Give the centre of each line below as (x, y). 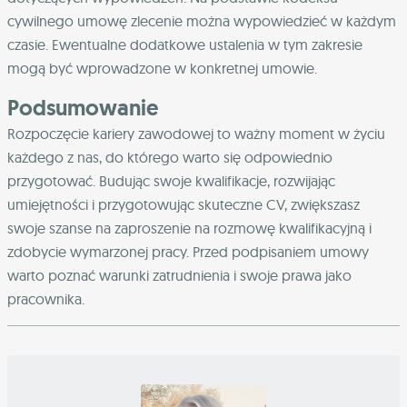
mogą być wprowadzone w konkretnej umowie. (162, 69)
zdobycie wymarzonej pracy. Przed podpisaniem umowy (188, 252)
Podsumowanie (83, 108)
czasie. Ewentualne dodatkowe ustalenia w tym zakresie (185, 45)
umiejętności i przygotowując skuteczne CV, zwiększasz (184, 205)
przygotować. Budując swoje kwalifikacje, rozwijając (171, 181)
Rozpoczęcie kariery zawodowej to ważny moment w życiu (196, 134)
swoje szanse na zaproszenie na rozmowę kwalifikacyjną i (189, 228)
